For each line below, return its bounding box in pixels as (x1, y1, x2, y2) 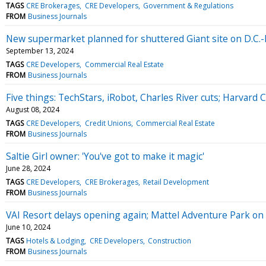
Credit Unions (84, 118, 131, 128)
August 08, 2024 (6, 104, 59, 115)
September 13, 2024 (6, 45, 74, 56)
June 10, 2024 (6, 221, 50, 232)
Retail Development (142, 176, 209, 187)
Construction (147, 235, 191, 246)
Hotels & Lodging (26, 235, 85, 246)
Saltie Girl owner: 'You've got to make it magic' (6, 149, 204, 163)
